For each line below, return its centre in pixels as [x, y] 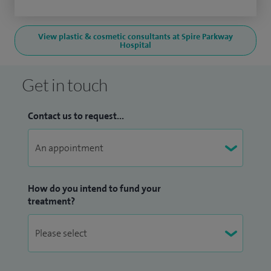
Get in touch [65, 85]
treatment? [51, 201]
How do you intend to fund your [94, 189]
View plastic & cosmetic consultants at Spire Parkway [135, 37]
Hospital [135, 45]
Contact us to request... [76, 116]
